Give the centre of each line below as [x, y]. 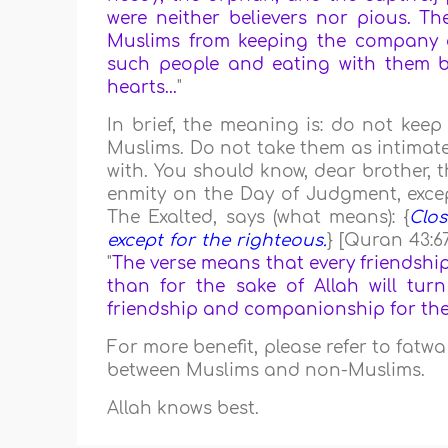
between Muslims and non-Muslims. [266, 371]
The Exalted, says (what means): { [258, 218]
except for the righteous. [217, 241]
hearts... [142, 88]
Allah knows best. [183, 409]
